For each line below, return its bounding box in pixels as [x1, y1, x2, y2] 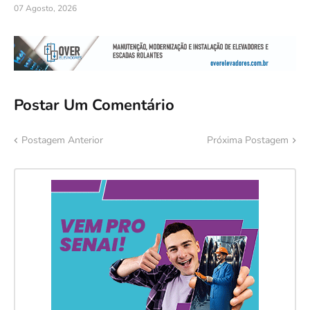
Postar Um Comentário [14, 94, 174, 116]
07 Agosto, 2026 [14, 2, 77, 14]
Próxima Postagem [207, 134, 289, 147]
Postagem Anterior [21, 134, 103, 147]
